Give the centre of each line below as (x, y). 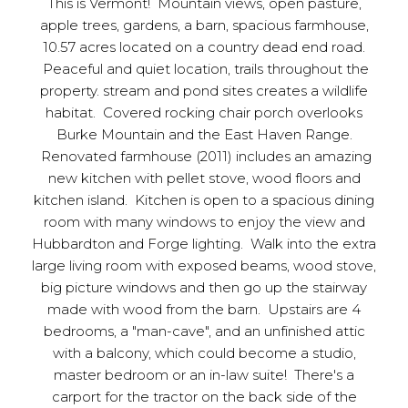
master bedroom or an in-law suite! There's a (204, 375)
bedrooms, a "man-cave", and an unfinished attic (204, 331)
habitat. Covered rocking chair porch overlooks (204, 112)
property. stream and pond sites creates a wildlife (204, 91)
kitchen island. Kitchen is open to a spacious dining (204, 200)
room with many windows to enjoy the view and (204, 222)
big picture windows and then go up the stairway (204, 287)
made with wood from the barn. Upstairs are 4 (204, 309)
